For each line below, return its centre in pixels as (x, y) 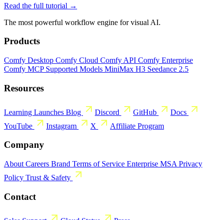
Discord (108, 112)
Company (24, 145)
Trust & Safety (49, 178)
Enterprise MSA (153, 164)
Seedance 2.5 (168, 69)
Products (22, 41)
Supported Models (75, 69)
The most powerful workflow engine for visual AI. (82, 22)
